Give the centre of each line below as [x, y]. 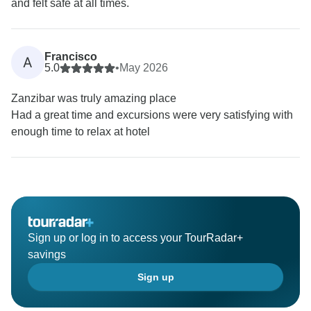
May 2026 [144, 68]
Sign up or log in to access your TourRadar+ [135, 238]
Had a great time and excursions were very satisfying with [152, 115]
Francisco [71, 57]
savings [47, 255]
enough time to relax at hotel [81, 132]
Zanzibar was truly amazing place [94, 99]
